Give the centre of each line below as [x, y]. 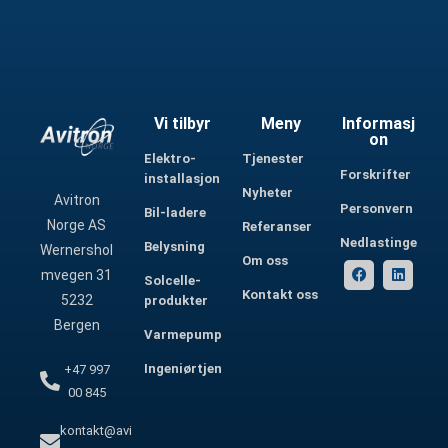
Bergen [76, 324]
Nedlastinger [381, 242]
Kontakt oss [279, 294]
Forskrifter [375, 174]
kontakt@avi [96, 430]
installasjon [181, 178]
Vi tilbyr [183, 123]
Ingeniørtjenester [199, 368]
